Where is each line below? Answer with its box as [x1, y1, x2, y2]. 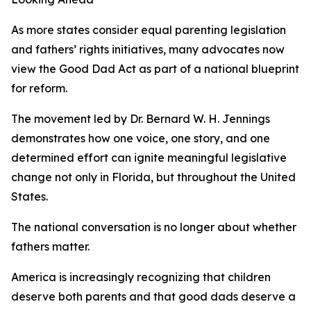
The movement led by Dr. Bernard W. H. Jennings [11, 112, 270, 126]
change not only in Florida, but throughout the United [11, 170, 296, 185]
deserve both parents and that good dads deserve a [11, 289, 296, 304]
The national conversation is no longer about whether [11, 220, 296, 235]
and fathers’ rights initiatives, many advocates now [11, 42, 285, 57]
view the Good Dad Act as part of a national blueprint [11, 62, 299, 76]
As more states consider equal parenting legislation [11, 23, 286, 37]
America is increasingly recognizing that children [11, 270, 271, 285]
